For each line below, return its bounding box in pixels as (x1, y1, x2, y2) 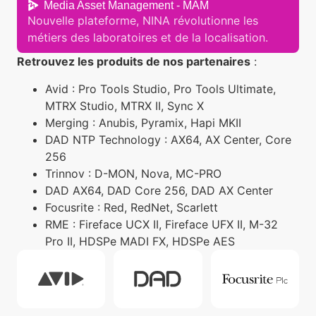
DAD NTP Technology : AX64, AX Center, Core (45, 132, 291, 147)
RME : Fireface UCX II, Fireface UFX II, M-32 (45, 217, 278, 231)
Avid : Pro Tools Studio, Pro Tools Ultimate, (45, 81, 276, 96)
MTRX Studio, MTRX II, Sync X (45, 98, 204, 113)
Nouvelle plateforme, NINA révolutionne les (28, 13, 258, 28)
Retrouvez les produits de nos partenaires (17, 54, 250, 69)
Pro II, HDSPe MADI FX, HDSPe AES (45, 233, 235, 248)
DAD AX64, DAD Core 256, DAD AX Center (45, 183, 273, 197)
